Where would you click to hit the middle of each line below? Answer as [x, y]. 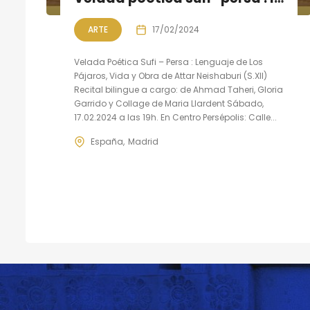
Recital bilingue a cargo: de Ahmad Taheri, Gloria [179, 90]
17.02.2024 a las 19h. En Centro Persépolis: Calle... [175, 117]
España [107, 142]
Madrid [143, 142]
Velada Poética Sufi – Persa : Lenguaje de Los [168, 62]
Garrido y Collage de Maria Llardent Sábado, [169, 103]
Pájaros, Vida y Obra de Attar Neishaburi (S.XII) [171, 76]
